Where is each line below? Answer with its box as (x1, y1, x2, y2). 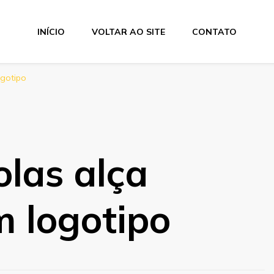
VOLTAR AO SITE (91, 26, 165, 37)
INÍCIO (37, 26, 65, 37)
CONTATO (191, 26, 237, 37)
